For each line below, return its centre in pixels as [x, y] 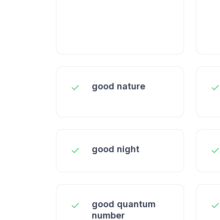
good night [116, 149]
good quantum [124, 204]
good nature [119, 86]
